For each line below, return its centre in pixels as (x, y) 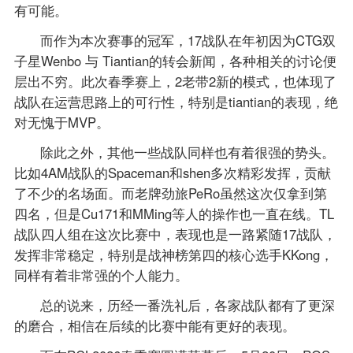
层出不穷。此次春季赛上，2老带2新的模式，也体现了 (175, 82)
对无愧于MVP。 (61, 123)
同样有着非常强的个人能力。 (101, 275)
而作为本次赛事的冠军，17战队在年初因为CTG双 (188, 41)
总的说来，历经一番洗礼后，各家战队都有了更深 (188, 305)
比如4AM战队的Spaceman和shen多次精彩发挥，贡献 (172, 173)
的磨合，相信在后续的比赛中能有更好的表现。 (154, 326)
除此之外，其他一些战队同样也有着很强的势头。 (188, 152)
